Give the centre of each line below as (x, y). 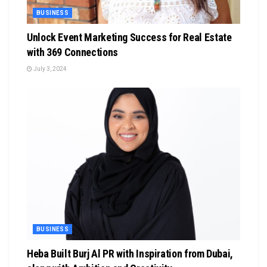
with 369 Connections (72, 52)
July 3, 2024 (49, 69)
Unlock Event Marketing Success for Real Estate (129, 37)
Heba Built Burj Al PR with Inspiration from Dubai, (130, 253)
